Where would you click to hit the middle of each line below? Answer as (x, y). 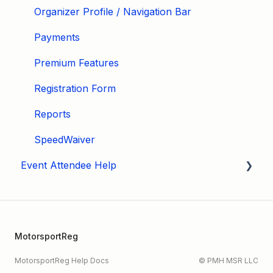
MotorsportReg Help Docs (62, 260)
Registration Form (75, 88)
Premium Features (76, 62)
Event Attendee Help (69, 165)
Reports (52, 114)
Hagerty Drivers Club (83, 216)
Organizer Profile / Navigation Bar (113, 11)
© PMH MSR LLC (229, 260)
